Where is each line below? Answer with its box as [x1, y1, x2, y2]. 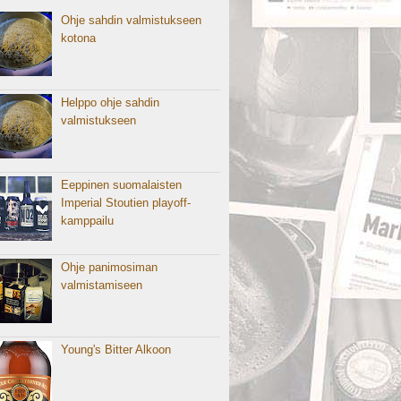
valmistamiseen [61, 278, 143, 292]
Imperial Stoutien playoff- [61, 196, 192, 209]
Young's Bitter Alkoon [61, 343, 172, 356]
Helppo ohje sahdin [61, 96, 160, 109]
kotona [61, 31, 97, 45]
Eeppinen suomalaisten [61, 178, 183, 192]
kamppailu [61, 214, 115, 227]
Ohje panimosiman [61, 260, 158, 274]
